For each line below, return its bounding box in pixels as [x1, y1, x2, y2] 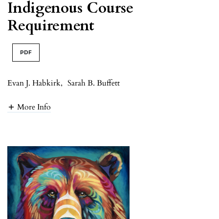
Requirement [7, 15, 94, 36]
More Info [17, 102, 51, 113]
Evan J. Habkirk [7, 77, 61, 88]
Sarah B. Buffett [67, 77, 120, 88]
